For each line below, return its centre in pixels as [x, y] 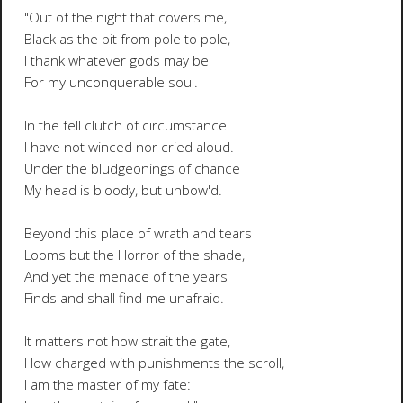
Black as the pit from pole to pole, [127, 40]
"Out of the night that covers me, [125, 18]
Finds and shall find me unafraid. [124, 299]
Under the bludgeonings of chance [132, 169]
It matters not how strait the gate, [127, 342]
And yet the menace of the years [125, 277]
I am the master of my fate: [107, 385]
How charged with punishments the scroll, [154, 363]
